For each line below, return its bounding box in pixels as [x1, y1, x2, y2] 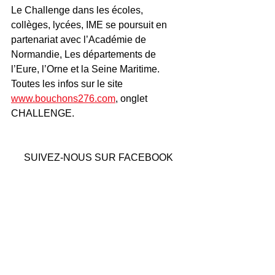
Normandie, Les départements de [11, 49, 158, 60]
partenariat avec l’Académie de [11, 34, 149, 45]
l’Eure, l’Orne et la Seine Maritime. [11, 64, 162, 74]
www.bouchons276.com [11, 93, 115, 104]
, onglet [115, 93, 150, 104]
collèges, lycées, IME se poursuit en [11, 20, 169, 30]
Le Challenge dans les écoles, [11, 5, 145, 15]
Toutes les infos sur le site [11, 79, 125, 89]
